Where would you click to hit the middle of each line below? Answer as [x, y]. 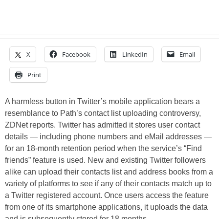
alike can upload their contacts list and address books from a [109, 172]
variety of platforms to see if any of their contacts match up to [108, 184]
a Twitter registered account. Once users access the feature [107, 195]
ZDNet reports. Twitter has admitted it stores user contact [102, 125]
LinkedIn [135, 54]
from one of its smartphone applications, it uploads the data [106, 207]
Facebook [76, 54]
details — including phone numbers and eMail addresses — [108, 137]
